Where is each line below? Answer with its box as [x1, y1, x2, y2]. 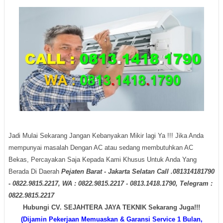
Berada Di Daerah [8, 167, 61, 175]
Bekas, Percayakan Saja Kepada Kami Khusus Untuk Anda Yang [8, 155, 197, 163]
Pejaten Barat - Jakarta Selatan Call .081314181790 [61, 167, 215, 175]
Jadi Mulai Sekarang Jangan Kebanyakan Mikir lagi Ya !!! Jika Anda [8, 131, 204, 139]
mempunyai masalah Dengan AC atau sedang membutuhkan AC [8, 143, 193, 151]
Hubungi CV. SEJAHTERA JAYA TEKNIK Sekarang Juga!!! [23, 203, 200, 211]
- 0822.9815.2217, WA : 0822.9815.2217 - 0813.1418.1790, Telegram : [8, 179, 213, 187]
